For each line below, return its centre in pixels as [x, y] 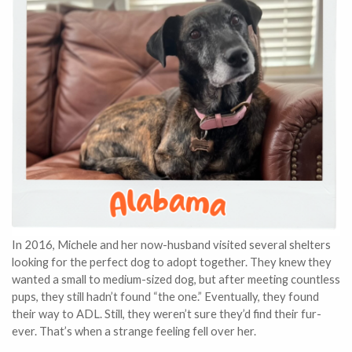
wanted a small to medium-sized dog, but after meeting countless [176, 279]
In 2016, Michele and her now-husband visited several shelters [171, 245]
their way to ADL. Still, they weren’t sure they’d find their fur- [167, 314]
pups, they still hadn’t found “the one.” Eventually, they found [165, 297]
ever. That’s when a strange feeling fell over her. [134, 331]
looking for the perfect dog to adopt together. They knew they [172, 262]
